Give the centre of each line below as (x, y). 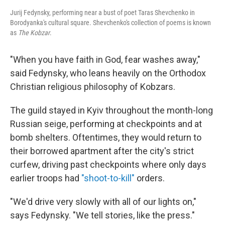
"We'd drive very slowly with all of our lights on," (103, 201)
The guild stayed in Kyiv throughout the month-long (111, 110)
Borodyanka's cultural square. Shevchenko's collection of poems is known (110, 22)
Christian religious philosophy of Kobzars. (93, 86)
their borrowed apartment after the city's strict (102, 151)
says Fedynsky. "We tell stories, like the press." (102, 215)
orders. (150, 178)
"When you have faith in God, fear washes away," (105, 59)
